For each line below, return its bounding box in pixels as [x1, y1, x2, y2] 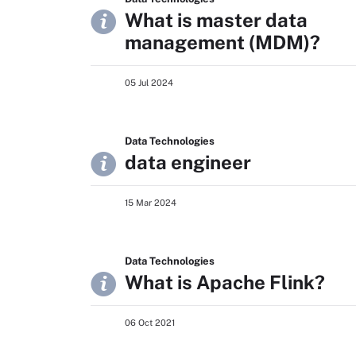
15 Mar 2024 [125, 198, 176, 207]
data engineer [125, 151, 251, 173]
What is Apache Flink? [125, 271, 325, 293]
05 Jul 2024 [125, 78, 173, 87]
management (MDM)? [125, 31, 320, 53]
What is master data [125, 9, 308, 31]
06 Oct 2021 [125, 318, 175, 327]
